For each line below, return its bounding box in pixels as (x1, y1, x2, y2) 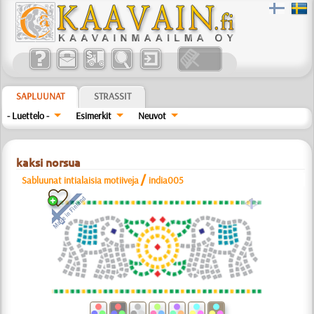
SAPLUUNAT (16, 90, 65, 102)
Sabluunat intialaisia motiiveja (22, 174, 139, 186)
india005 (149, 174, 184, 186)
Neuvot (137, 109, 166, 122)
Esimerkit (76, 109, 112, 122)
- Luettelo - (7, 109, 50, 122)
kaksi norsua (16, 156, 81, 169)
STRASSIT (94, 90, 132, 102)
